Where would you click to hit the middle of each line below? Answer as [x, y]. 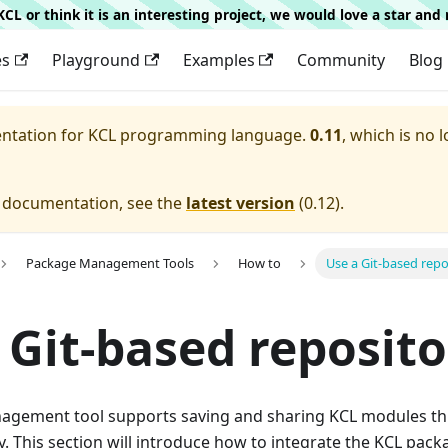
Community [340, 60]
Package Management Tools [109, 263]
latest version [240, 203]
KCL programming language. [197, 135]
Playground [96, 60]
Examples [218, 60]
